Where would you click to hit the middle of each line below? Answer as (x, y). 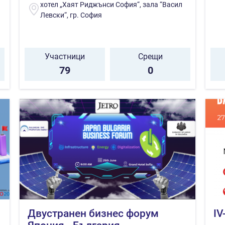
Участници (65, 56)
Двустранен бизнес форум (93, 213)
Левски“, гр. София (71, 15)
